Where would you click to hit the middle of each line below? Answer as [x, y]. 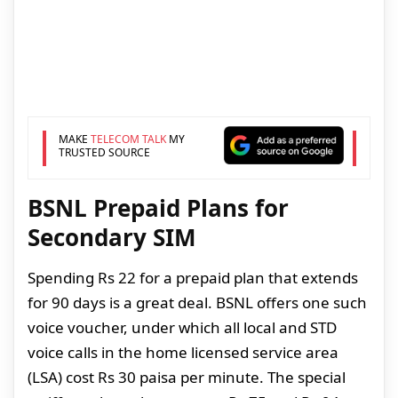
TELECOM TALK [128, 139]
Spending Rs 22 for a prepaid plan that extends [193, 278]
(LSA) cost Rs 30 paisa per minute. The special [187, 378]
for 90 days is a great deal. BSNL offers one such [197, 303]
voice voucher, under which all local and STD [182, 328]
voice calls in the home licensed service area [183, 353]
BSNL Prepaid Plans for [158, 208]
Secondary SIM [112, 238]
